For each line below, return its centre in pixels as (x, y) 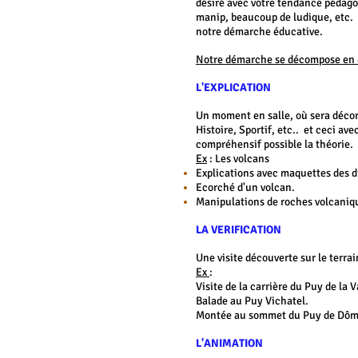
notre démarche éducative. (259, 32)
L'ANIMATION (229, 343)
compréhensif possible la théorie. (276, 144)
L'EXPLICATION (235, 88)
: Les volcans (239, 159)
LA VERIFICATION (239, 230)
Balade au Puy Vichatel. (252, 301)
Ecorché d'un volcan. (245, 187)
